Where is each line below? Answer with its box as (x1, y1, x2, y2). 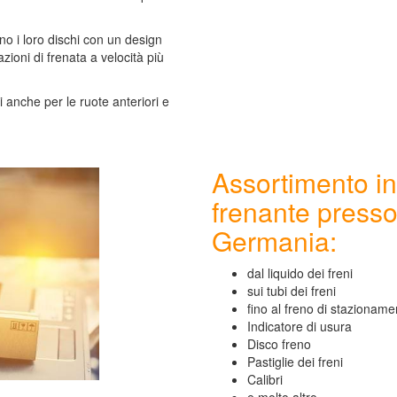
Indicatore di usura (247, 317, 352, 335)
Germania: (212, 222, 337, 260)
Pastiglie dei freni (247, 353, 343, 370)
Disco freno (247, 335, 311, 353)
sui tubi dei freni (247, 282, 336, 300)
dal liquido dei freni (247, 264, 353, 282)
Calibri (247, 370, 283, 388)
